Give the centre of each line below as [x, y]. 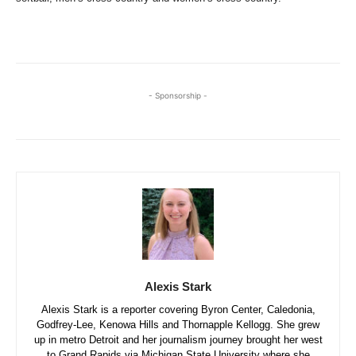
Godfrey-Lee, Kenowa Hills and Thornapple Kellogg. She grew [178, 324]
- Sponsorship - [178, 95]
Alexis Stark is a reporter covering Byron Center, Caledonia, [178, 309]
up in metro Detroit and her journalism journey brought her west [178, 339]
